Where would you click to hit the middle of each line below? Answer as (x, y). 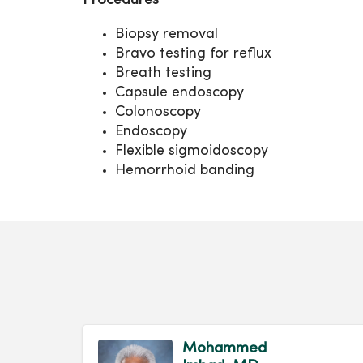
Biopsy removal (171, 35)
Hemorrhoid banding (187, 171)
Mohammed (224, 349)
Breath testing (167, 74)
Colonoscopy (158, 113)
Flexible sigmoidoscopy (192, 152)
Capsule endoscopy (184, 93)
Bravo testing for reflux (197, 54)
